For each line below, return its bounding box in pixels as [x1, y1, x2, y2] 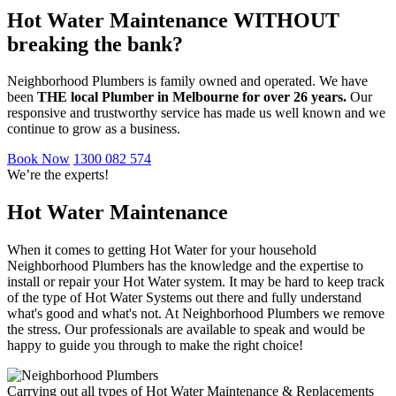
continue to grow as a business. [7, 121, 180, 137]
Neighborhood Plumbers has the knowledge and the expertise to [7, 258, 363, 274]
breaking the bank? [7, 32, 183, 56]
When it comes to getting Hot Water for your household [7, 242, 316, 258]
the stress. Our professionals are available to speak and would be [7, 322, 365, 338]
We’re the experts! [7, 167, 109, 183]
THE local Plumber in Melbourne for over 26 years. [37, 89, 346, 105]
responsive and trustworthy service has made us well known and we [7, 105, 385, 121]
